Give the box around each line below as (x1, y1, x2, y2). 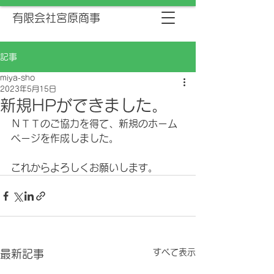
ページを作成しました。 (11, 133, 119, 143)
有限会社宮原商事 (12, 12, 100, 23)
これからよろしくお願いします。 (11, 163, 158, 172)
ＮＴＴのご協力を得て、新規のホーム (11, 119, 177, 128)
